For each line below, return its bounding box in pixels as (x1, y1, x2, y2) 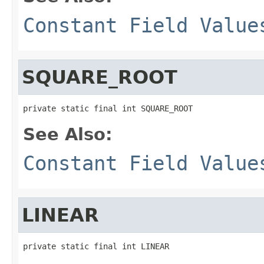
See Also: (23, 124, 113, 144)
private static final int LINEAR (23, 241, 169, 251)
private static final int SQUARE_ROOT (23, 103, 193, 113)
